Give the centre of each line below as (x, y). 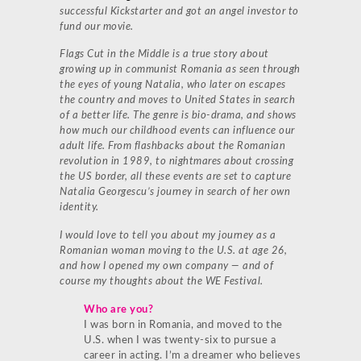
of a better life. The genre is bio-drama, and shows (178, 116)
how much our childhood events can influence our (177, 131)
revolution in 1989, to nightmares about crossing (176, 162)
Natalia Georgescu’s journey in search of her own (175, 193)
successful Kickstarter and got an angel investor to (179, 11)
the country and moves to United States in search (177, 101)
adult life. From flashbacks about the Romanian (172, 147)
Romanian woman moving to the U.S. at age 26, (173, 251)
